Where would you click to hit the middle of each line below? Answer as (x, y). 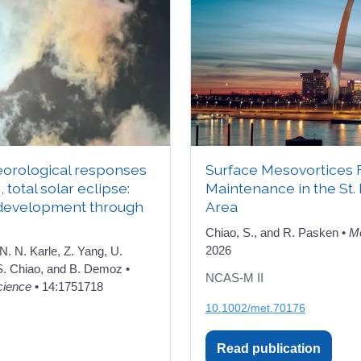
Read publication (269, 348)
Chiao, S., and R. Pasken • (277, 232)
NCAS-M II (234, 278)
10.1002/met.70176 (255, 307)
